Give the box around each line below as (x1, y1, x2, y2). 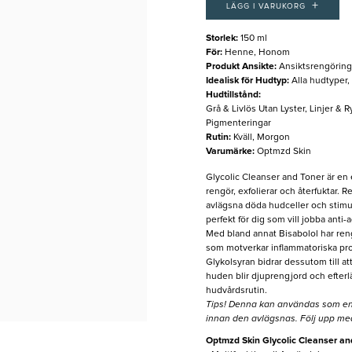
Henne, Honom (224, 48, 290, 58)
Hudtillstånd (205, 90, 258, 101)
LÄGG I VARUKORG (225, 2, 306, 11)
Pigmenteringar (205, 119, 271, 129)
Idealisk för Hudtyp (205, 76, 287, 86)
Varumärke (205, 147, 252, 157)
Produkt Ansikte (205, 62, 274, 72)
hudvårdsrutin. (205, 286, 269, 296)
